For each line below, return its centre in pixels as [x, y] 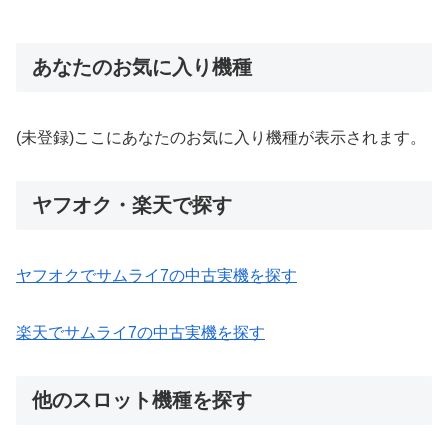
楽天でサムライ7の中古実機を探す [140, 332]
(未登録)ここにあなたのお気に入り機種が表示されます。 [221, 137]
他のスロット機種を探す [142, 399]
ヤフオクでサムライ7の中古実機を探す [156, 276]
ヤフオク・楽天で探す [132, 204]
